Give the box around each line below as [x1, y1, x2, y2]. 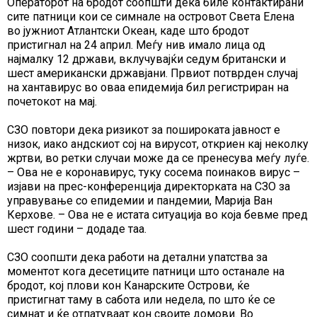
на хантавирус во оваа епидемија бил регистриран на [7, 81, 289, 95]
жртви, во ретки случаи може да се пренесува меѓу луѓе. [7, 151, 309, 166]
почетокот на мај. [7, 95, 97, 109]
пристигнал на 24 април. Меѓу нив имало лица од [7, 38, 265, 52]
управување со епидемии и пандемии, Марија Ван [7, 194, 272, 208]
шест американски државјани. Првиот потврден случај [7, 67, 298, 81]
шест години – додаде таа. [7, 222, 146, 236]
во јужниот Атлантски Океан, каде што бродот [7, 24, 249, 38]
